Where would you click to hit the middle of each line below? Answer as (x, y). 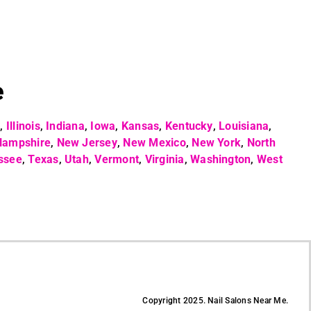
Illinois (23, 126)
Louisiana (244, 126)
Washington (221, 159)
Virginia (165, 159)
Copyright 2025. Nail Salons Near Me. (216, 301)
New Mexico (154, 143)
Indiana (65, 126)
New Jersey (87, 143)
